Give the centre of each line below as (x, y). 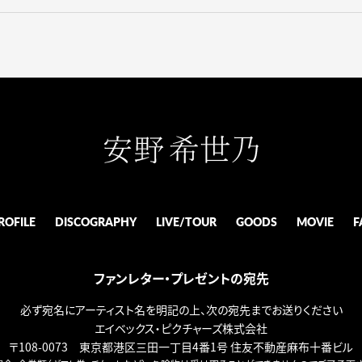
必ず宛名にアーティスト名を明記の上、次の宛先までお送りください (181, 310)
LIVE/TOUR (186, 222)
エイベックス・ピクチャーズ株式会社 (181, 328)
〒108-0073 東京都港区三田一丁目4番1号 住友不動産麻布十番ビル (181, 347)
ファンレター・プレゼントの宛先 (181, 278)
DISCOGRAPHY (95, 222)
